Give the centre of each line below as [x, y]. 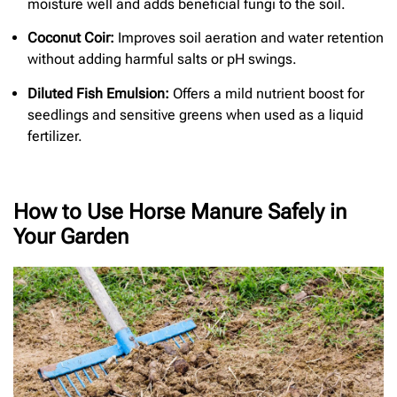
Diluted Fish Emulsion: [98, 93]
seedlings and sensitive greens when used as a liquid [195, 114]
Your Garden [71, 237]
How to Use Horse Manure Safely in [180, 212]
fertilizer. [55, 136]
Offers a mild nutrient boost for [267, 93]
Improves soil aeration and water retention [249, 38]
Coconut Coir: [71, 38]
